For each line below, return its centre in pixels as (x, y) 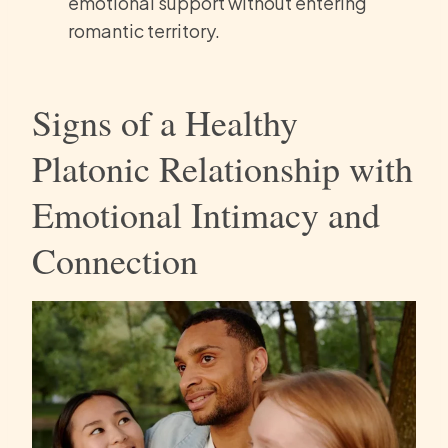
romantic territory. (144, 31)
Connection (115, 260)
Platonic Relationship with (222, 168)
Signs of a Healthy (165, 122)
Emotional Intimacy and (206, 214)
